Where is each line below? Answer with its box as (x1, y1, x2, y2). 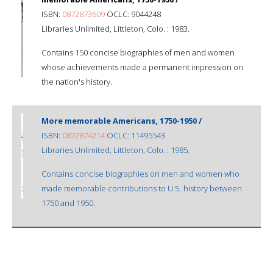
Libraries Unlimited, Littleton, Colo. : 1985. (41, 144, 190, 155)
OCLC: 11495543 (105, 129, 165, 141)
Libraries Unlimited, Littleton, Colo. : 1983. (41, 23, 190, 34)
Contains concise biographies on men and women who (41, 168, 239, 179)
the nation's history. (41, 76, 112, 87)
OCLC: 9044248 (105, 8, 161, 19)
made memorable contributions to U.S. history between (41, 182, 242, 194)
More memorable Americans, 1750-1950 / (41, 115, 202, 126)
